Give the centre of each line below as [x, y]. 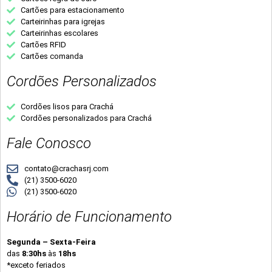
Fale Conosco [49, 144]
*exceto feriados [36, 265]
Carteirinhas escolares [59, 33]
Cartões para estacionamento [72, 10]
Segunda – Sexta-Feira [52, 242]
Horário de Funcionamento [89, 217]
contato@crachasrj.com [66, 169]
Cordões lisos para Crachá [67, 107]
